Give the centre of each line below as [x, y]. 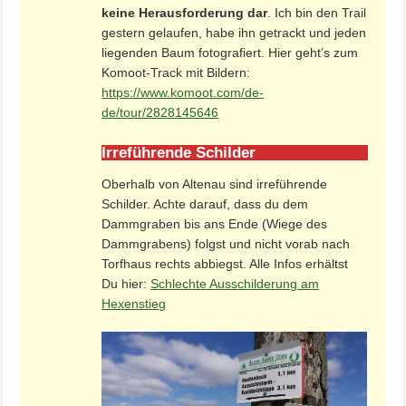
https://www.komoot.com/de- [183, 92]
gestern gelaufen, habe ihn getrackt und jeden [234, 32]
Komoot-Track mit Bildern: [176, 72]
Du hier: [126, 283]
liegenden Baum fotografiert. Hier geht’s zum [230, 52]
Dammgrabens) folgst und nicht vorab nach [226, 243]
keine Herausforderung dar [185, 12]
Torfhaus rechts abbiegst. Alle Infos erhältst [225, 263]
